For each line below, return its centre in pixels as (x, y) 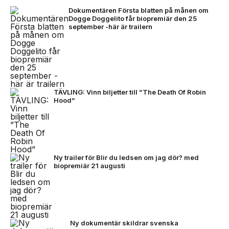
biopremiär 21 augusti (89, 165)
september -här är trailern (110, 26)
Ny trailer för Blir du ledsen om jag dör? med (126, 157)
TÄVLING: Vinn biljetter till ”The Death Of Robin (130, 92)
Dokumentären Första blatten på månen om (139, 10)
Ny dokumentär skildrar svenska (124, 223)
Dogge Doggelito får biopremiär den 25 (133, 18)
